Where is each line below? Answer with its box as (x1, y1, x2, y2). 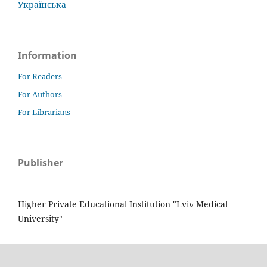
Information (18, 48, 77, 62)
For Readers (18, 70, 62, 82)
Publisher (18, 156, 63, 169)
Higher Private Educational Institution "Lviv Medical (18, 198, 228, 210)
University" (18, 212, 63, 224)
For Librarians (18, 106, 70, 117)
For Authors (18, 88, 62, 100)
